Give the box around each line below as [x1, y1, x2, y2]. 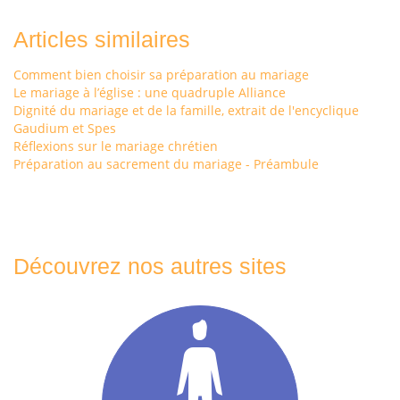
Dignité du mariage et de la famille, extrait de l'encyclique [13, 101, 359, 119]
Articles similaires [13, 26, 190, 52]
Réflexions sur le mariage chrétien [13, 137, 218, 154]
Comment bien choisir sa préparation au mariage [13, 65, 309, 83]
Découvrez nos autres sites [13, 253, 287, 279]
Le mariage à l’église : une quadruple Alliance [13, 83, 286, 101]
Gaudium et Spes [13, 119, 116, 137]
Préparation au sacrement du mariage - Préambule [13, 154, 319, 172]
